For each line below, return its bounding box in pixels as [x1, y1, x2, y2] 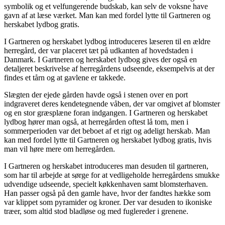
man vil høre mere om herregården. [4, 144, 115, 153]
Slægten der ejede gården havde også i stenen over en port [4, 90, 188, 99]
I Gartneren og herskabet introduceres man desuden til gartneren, [4, 161, 208, 170]
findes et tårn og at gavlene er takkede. [4, 73, 126, 82]
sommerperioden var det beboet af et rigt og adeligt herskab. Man [4, 126, 210, 135]
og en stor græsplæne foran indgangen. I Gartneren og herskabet [4, 108, 207, 117]
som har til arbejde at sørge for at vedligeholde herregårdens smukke [4, 170, 219, 179]
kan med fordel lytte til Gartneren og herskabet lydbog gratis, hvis [4, 135, 211, 144]
